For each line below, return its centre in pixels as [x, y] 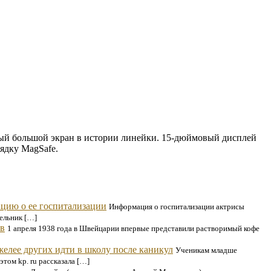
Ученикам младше [206, 250]
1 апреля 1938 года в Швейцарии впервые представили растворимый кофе [133, 228]
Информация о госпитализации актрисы [177, 207]
